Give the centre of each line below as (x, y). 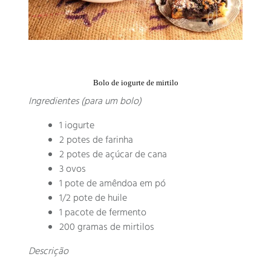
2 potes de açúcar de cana (113, 155)
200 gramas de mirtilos (107, 227)
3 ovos (73, 169)
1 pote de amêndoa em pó (113, 184)
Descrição (49, 251)
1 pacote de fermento (103, 213)
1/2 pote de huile (93, 198)
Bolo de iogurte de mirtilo (135, 82)
